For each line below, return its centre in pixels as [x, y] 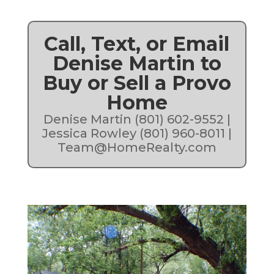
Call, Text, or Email [137, 44]
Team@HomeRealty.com [137, 148]
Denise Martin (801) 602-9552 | [137, 120]
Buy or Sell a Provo [137, 83]
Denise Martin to [137, 64]
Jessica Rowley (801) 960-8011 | [137, 134]
